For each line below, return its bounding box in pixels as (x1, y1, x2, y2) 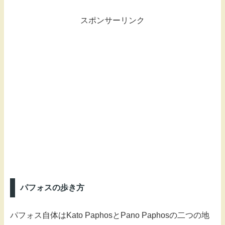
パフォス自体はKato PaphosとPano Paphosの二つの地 (10, 211, 209, 220)
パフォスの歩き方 (20, 183, 84, 192)
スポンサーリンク (80, 16, 145, 25)
